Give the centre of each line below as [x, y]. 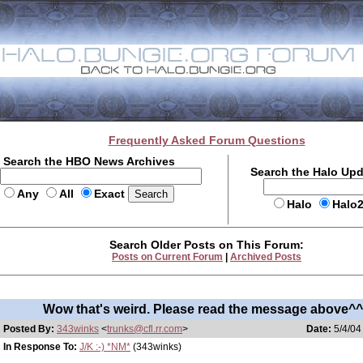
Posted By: [30, 329]
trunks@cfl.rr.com [145, 329]
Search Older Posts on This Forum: [207, 245]
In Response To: [40, 347]
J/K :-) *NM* [105, 347]
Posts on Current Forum [167, 257]
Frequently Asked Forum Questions [207, 140]
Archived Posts [266, 257]
